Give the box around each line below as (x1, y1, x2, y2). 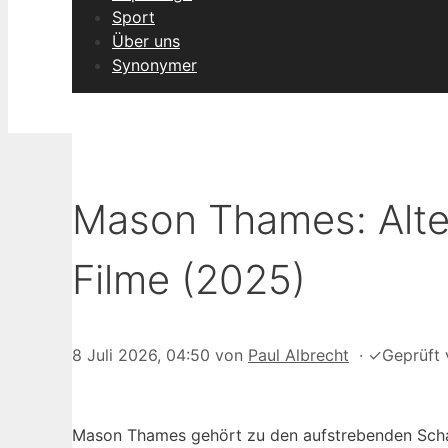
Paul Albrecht (248, 345, 349, 366)
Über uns (112, 31, 180, 51)
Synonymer (112, 55, 197, 75)
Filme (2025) (72, 255, 306, 305)
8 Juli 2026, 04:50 (72, 345, 210, 366)
